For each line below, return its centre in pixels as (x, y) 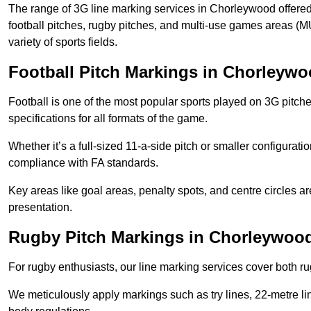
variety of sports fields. (63, 42)
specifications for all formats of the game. (108, 119)
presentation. (40, 208)
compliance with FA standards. (83, 163)
